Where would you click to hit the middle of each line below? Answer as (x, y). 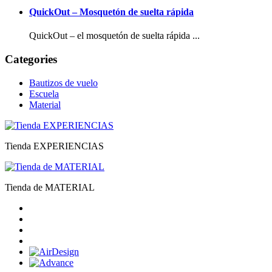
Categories (31, 59)
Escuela (44, 93)
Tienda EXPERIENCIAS (54, 146)
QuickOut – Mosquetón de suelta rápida (111, 12)
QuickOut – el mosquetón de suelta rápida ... (114, 36)
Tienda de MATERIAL (50, 187)
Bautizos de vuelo (63, 83)
